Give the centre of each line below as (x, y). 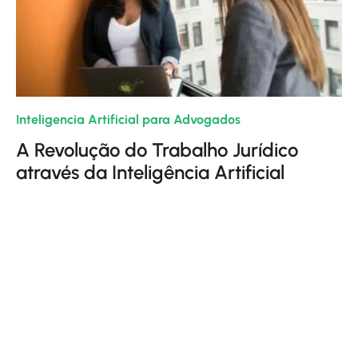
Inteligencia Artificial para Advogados (128, 119)
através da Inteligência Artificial (150, 172)
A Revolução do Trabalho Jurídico (157, 150)
